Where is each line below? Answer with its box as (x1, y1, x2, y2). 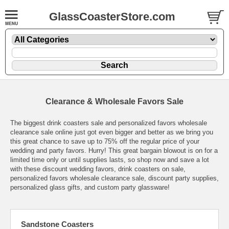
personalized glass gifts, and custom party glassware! (10, 183, 170, 191)
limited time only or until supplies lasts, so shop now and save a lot (10, 155, 209, 164)
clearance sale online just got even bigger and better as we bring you (10, 128, 213, 136)
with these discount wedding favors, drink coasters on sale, (10, 165, 186, 173)
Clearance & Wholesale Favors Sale (45, 97, 184, 106)
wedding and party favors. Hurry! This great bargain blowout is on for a (10, 146, 218, 154)
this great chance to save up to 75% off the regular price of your (10, 137, 199, 145)
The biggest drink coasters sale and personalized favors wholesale (10, 119, 207, 127)
